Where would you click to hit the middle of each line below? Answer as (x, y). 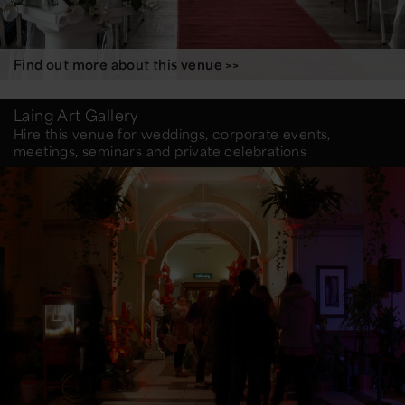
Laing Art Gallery (76, 115)
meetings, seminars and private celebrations (160, 151)
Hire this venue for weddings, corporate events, (172, 134)
